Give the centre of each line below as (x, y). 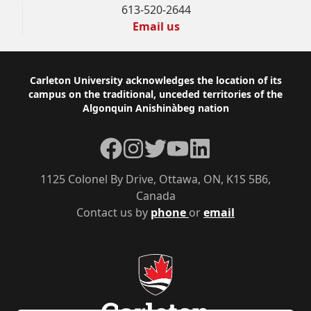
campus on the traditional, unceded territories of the (155, 94)
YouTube (188, 145)
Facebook (125, 145)
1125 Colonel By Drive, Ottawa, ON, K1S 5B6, (155, 179)
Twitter (162, 145)
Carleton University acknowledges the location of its (155, 80)
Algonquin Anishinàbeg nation (155, 108)
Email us (156, 26)
